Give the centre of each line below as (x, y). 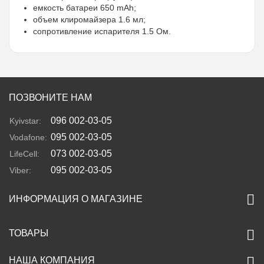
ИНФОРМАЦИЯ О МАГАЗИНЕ (76, 199)
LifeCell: (26, 154)
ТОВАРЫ (29, 233)
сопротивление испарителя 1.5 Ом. (102, 32)
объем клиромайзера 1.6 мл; (89, 20)
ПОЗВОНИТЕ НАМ (50, 98)
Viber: (20, 171)
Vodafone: (29, 138)
